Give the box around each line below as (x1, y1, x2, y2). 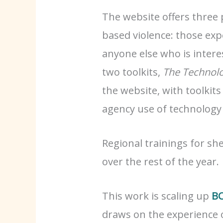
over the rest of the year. (102, 154, 220, 168)
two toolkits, (102, 65, 163, 79)
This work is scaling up (102, 189, 212, 203)
